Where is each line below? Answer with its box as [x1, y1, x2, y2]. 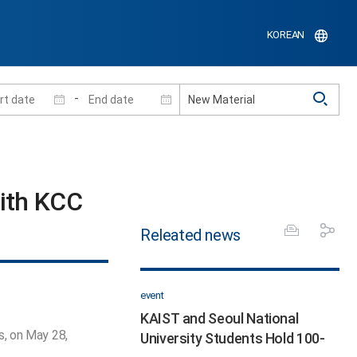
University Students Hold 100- [140, 329, 325, 347]
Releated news [140, 225, 241, 245]
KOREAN [266, 29, 304, 41]
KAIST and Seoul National [140, 309, 299, 327]
